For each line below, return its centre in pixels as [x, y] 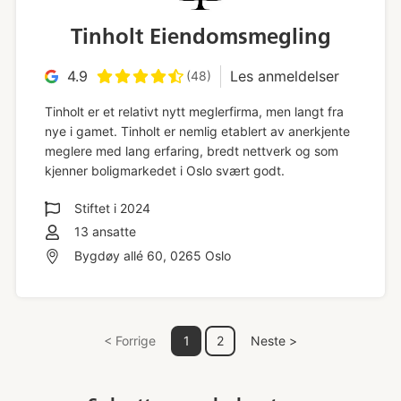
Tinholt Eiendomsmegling [200, 36]
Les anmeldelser [284, 76]
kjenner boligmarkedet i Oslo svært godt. [164, 170]
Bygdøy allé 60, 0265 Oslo [152, 256]
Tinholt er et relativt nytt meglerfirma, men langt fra [194, 111]
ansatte [112, 232]
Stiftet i [97, 208]
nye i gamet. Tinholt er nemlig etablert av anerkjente [197, 131]
